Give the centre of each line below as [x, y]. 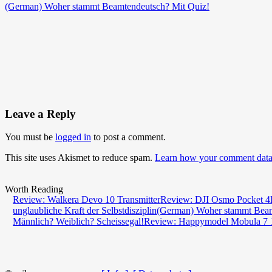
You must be [30, 137]
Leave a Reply [40, 114]
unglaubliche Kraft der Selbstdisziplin [85, 211]
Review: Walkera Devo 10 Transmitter [87, 200]
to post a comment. [128, 137]
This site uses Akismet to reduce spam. [80, 158]
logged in [73, 137]
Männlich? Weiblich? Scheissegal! [79, 222]
